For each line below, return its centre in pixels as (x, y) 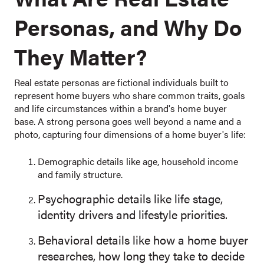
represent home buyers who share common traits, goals (130, 95)
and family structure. (80, 174)
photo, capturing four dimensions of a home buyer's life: (130, 134)
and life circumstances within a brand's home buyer (121, 108)
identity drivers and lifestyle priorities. (133, 214)
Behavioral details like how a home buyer (143, 240)
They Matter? (80, 56)
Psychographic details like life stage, (130, 198)
